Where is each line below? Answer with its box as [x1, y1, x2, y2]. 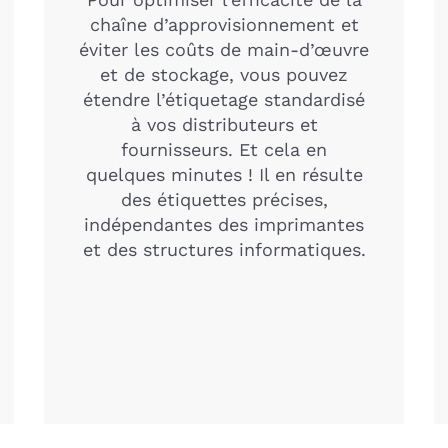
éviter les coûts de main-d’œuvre [79, 38, 369, 60]
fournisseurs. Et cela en [121, 138, 327, 160]
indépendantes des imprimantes [84, 213, 364, 235]
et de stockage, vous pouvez [100, 63, 348, 85]
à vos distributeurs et [130, 113, 318, 135]
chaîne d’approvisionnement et [89, 13, 359, 35]
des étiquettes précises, [120, 188, 328, 210]
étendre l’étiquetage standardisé [83, 88, 365, 110]
